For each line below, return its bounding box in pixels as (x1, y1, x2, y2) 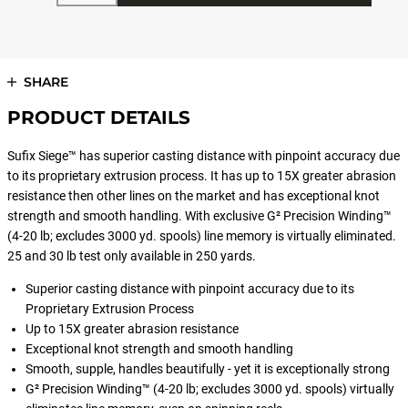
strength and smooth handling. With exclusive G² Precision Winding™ (7, 209, 392, 223)
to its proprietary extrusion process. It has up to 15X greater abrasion (7, 168, 396, 183)
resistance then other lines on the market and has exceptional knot (7, 189, 380, 203)
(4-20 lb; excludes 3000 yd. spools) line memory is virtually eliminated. (7, 229, 396, 243)
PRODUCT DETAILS (7, 107, 190, 128)
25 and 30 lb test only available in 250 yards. (7, 249, 256, 263)
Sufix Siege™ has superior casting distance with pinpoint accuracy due (7, 148, 400, 163)
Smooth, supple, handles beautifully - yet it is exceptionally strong (25, 362, 390, 376)
